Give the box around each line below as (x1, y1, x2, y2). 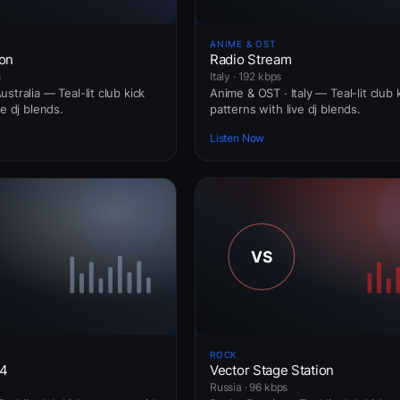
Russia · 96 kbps (210, 379, 288, 394)
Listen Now (210, 131, 265, 146)
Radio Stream (210, 50, 292, 68)
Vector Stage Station (210, 361, 334, 379)
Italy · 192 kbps (210, 69, 282, 83)
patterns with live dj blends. (210, 101, 361, 116)
